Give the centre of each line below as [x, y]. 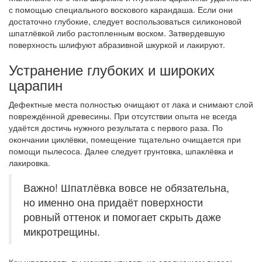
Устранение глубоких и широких [112, 69]
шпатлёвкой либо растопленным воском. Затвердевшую [117, 33]
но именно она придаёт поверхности [113, 202]
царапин [36, 85]
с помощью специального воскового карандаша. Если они [121, 9]
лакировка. [30, 163]
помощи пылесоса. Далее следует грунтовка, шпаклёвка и [121, 151]
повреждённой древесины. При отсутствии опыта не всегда [123, 116]
